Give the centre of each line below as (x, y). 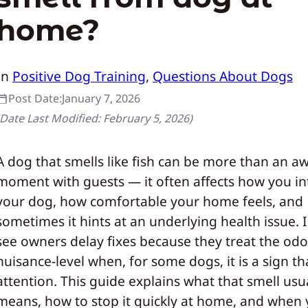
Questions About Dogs (223, 76)
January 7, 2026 (101, 98)
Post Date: (35, 98)
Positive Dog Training (79, 76)
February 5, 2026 (146, 118)
